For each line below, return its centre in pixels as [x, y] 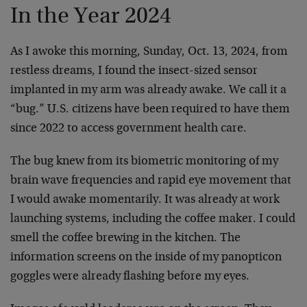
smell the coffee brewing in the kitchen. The [125, 238]
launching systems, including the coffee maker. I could [153, 219]
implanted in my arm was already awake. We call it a [148, 90]
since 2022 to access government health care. [128, 128]
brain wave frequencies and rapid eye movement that [151, 181]
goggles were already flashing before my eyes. [130, 277]
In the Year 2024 [91, 17]
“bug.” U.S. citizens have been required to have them [150, 109]
